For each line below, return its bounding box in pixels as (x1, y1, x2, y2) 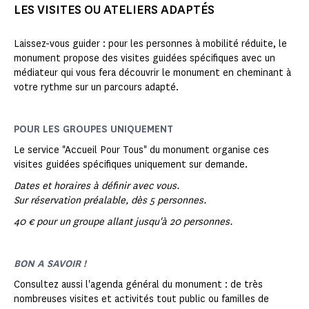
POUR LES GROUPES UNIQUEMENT (14, 123, 173, 137)
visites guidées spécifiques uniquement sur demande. (14, 158, 248, 172)
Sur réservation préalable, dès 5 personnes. (14, 194, 207, 208)
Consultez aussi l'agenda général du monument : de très (14, 278, 263, 292)
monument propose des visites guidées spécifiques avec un (14, 52, 275, 66)
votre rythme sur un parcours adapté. (14, 81, 180, 94)
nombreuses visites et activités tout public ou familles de (14, 292, 269, 306)
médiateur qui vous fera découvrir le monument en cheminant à (14, 66, 291, 80)
